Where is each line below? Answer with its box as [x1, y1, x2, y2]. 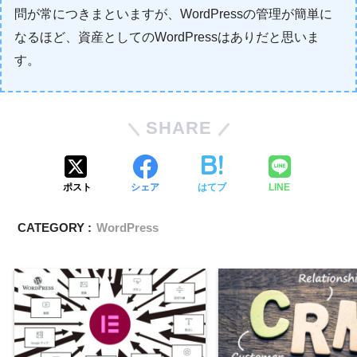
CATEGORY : [18, 221, 92, 235]
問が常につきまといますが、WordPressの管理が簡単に [14, 7, 332, 22]
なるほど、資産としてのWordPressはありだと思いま [14, 30, 320, 45]
